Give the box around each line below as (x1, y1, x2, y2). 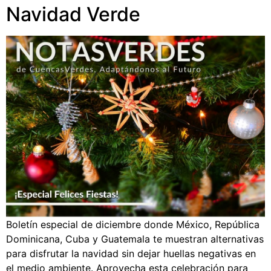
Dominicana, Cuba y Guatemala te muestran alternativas (6, 233, 264, 245)
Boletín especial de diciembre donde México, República (6, 218, 260, 230)
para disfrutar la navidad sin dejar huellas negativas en (6, 247, 256, 260)
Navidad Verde (6, 2, 140, 26)
